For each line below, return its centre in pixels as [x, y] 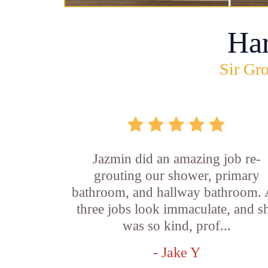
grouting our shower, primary [176, 176]
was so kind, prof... [176, 226]
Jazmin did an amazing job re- [176, 159]
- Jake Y [176, 252]
